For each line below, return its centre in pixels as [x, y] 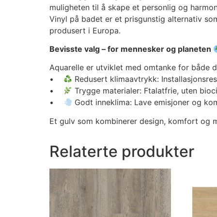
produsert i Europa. [85, 30]
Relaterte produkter [122, 151]
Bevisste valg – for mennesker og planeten [131, 49]
